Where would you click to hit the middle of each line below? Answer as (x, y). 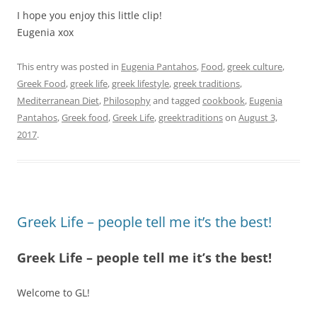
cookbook (224, 100)
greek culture (255, 67)
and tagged (177, 100)
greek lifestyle (140, 83)
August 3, (258, 117)
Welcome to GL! (53, 293)
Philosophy (127, 100)
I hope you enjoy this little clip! (90, 15)
